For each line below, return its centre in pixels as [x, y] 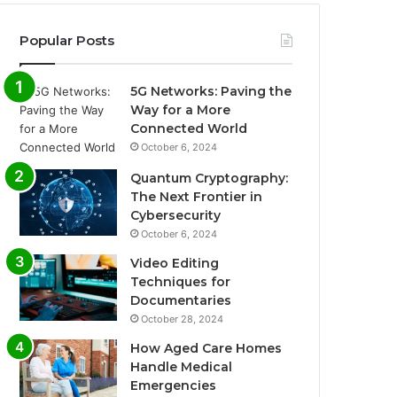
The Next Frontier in [197, 197]
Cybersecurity [176, 216]
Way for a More [181, 110]
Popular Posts [67, 41]
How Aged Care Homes [206, 349]
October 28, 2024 [183, 319]
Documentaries [181, 301]
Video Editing [175, 264]
